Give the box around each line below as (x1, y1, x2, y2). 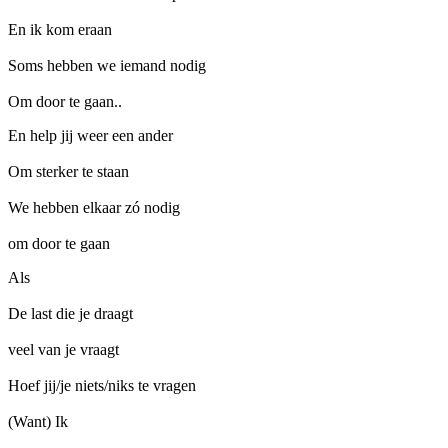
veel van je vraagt (8, 341, 119, 358)
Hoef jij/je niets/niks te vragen (8, 377, 196, 394)
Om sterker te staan (8, 163, 129, 180)
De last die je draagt (8, 305, 133, 322)
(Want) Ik (8, 413, 68, 430)
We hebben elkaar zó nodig (8, 199, 180, 216)
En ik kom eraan (8, 21, 112, 38)
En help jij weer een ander (8, 127, 173, 144)
